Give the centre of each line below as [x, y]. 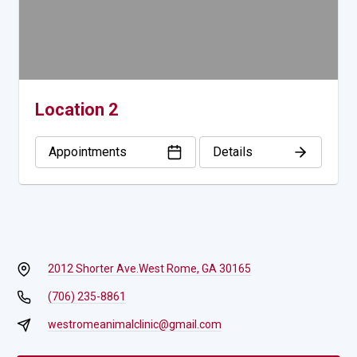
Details [233, 152]
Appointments [88, 152]
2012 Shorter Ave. [93, 269]
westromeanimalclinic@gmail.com [134, 325]
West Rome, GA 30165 [194, 269]
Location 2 [76, 110]
